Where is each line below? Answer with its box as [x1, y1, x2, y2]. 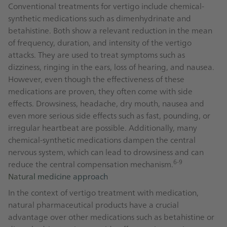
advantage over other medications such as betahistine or [8, 211, 214, 222]
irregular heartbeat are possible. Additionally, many [8, 122, 197, 133]
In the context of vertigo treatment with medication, [8, 186, 199, 198]
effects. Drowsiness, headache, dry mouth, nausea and [8, 97, 204, 109]
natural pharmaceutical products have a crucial [8, 199, 179, 210]
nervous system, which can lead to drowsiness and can [8, 146, 204, 158]
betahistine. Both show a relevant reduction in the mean [8, 24, 212, 36]
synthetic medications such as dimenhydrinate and [8, 12, 191, 24]
